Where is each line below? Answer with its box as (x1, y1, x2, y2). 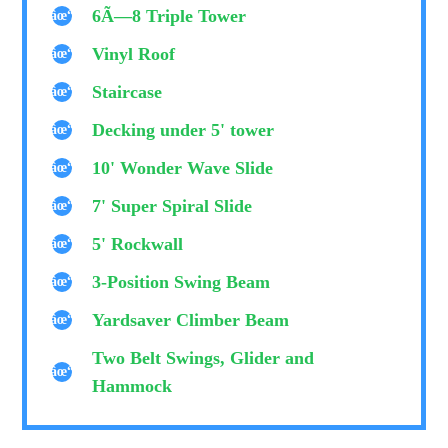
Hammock (92, 376, 173, 397)
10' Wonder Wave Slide (92, 158, 274, 179)
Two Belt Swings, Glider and (92, 348, 315, 369)
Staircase (92, 82, 163, 103)
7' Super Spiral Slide (92, 196, 253, 217)
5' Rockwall (92, 234, 184, 255)
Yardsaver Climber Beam (92, 310, 290, 331)
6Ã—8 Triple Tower (92, 6, 247, 27)
